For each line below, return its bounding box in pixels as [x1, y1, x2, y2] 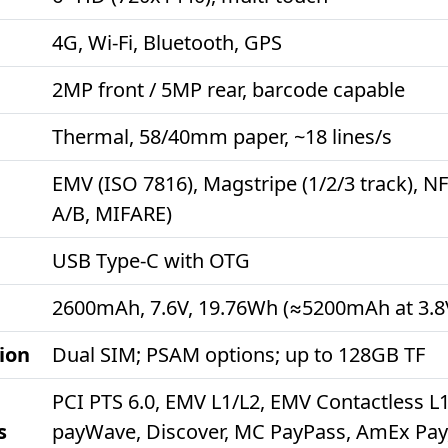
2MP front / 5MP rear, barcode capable [52, 76, 405, 103]
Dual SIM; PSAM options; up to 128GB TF [52, 341, 425, 368]
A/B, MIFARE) [52, 200, 172, 227]
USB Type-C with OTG [52, 247, 250, 274]
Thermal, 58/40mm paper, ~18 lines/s [52, 123, 392, 150]
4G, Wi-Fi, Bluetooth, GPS [52, 29, 282, 56]
